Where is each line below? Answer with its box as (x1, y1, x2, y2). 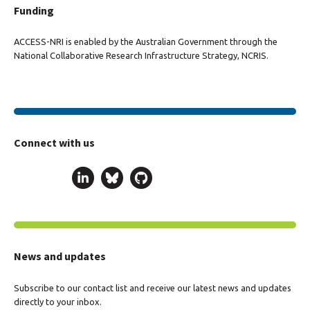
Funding (14, 3, 54, 17)
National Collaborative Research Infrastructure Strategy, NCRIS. (14, 51, 268, 61)
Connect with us (14, 135, 95, 149)
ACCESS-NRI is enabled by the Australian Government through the (14, 37, 277, 47)
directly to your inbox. (14, 297, 102, 307)
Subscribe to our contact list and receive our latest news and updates (14, 283, 291, 293)
